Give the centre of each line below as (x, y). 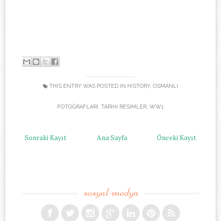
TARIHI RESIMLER (124, 107)
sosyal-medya (111, 192)
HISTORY (139, 86)
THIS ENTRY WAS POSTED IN (88, 86)
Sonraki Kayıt (46, 137)
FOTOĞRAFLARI (78, 107)
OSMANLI (166, 86)
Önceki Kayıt (176, 137)
